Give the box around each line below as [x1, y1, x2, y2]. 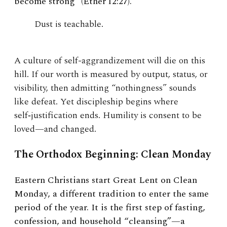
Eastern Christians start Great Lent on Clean [14, 173, 197, 187]
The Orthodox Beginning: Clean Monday [14, 146, 211, 163]
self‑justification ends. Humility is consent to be [14, 108, 202, 122]
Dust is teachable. [34, 17, 103, 31]
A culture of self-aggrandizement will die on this [14, 53, 205, 67]
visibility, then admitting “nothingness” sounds [14, 81, 196, 95]
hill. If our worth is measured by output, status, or [14, 67, 208, 81]
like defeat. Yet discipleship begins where [14, 94, 178, 108]
